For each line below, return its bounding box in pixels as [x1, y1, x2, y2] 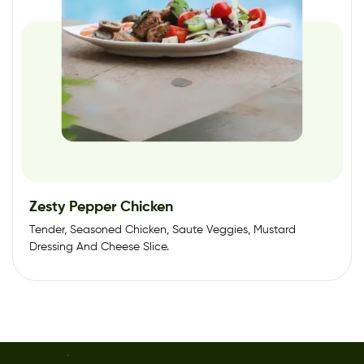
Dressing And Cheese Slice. [29, 240, 169, 253]
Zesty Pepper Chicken [29, 199, 173, 214]
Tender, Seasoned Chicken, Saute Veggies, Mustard [29, 223, 296, 236]
